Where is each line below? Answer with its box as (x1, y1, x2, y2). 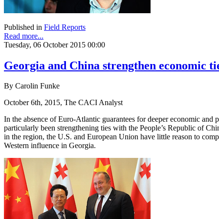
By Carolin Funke (4, 82, 60, 90)
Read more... (4, 31, 44, 40)
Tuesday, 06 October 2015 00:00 (4, 40, 105, 49)
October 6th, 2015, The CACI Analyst (4, 98, 123, 107)
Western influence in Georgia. (4, 141, 96, 150)
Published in (4, 22, 42, 31)
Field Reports (44, 22, 86, 31)
